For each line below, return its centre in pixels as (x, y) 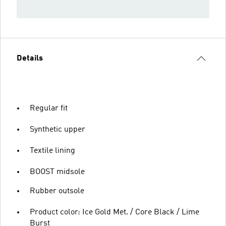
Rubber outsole (57, 191)
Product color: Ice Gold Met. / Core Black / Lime (115, 212)
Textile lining (52, 151)
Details (30, 59)
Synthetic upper (58, 130)
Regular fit (49, 108)
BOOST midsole (57, 172)
